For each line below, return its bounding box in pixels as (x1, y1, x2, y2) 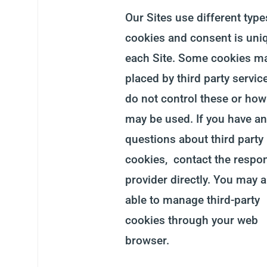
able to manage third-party (125, 193, 260, 207)
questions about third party (125, 132, 263, 146)
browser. (125, 234, 169, 247)
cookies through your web (125, 213, 258, 227)
